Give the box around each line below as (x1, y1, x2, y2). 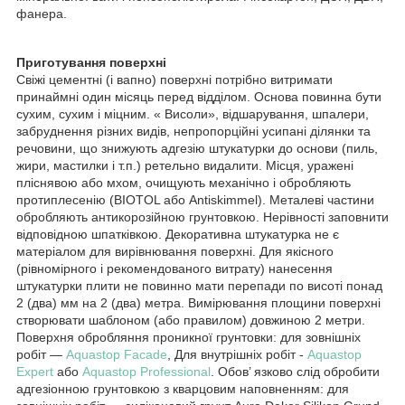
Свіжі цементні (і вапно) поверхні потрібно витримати (16, 72, 333, 88)
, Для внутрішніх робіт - (167, 347, 307, 363)
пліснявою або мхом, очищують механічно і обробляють (16, 175, 351, 191)
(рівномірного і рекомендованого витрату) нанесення (16, 261, 333, 277)
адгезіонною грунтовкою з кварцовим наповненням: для (16, 381, 349, 397)
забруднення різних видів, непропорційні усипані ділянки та (16, 124, 371, 139)
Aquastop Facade (66, 347, 167, 363)
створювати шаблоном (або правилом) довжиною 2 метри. (16, 313, 365, 328)
